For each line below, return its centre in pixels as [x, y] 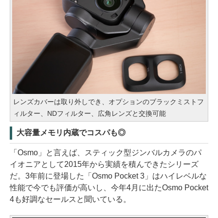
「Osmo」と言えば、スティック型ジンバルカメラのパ [106, 153]
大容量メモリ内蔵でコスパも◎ [71, 133]
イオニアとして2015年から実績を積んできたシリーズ [104, 164]
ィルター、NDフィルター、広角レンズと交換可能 [90, 114]
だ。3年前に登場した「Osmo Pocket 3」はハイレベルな [108, 176]
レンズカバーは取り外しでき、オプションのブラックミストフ [109, 102]
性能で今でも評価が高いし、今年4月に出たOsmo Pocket [109, 188]
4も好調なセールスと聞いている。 [70, 200]
